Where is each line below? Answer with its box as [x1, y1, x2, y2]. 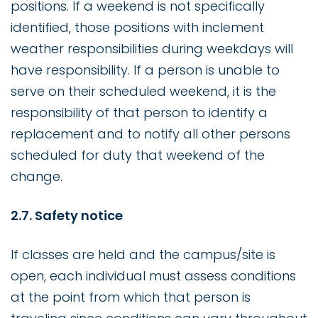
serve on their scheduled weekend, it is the [11, 82, 276, 101]
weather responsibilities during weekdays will [11, 40, 293, 58]
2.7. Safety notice [11, 207, 123, 225]
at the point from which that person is [11, 288, 251, 307]
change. [11, 168, 62, 186]
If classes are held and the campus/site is [11, 246, 275, 264]
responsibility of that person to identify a [11, 104, 268, 122]
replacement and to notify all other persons [11, 125, 290, 143]
